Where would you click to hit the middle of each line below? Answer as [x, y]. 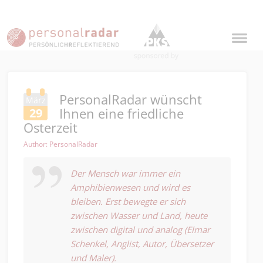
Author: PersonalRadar [60, 144]
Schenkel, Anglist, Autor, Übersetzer [142, 244]
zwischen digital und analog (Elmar [140, 230]
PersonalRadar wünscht [131, 99]
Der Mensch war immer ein [125, 173]
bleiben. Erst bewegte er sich [128, 201]
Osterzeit [50, 127]
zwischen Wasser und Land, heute [139, 215]
